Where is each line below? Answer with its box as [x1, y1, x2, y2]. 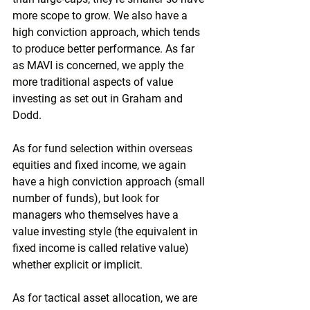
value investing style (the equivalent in [12, 225, 201, 238]
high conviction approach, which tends [12, 26, 203, 39]
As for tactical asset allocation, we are [12, 291, 200, 304]
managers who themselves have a [12, 208, 181, 221]
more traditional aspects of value [12, 75, 176, 89]
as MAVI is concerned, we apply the [12, 59, 186, 72]
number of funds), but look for [12, 192, 162, 205]
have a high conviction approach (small [12, 175, 208, 188]
